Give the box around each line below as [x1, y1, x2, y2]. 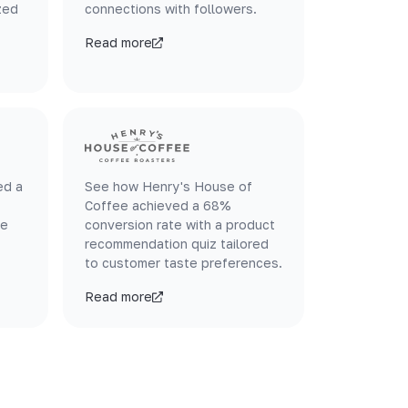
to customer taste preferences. [85, 255, 282, 270]
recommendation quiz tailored [85, 236, 269, 251]
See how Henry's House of [85, 178, 252, 194]
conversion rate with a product [85, 217, 275, 232]
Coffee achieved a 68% [85, 198, 231, 213]
